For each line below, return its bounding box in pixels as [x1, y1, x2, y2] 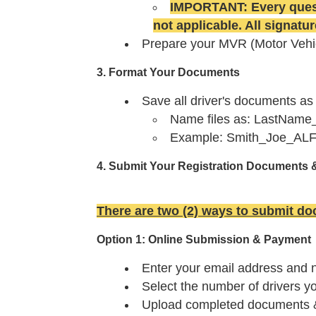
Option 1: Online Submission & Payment [97, 233, 311, 246]
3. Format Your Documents [97, 66, 240, 79]
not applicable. [153, 18, 245, 33]
